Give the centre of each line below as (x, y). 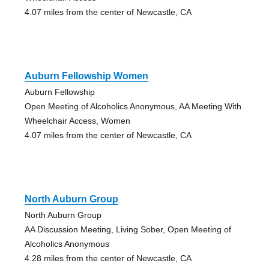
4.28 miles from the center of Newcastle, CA (108, 258)
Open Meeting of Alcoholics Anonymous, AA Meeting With (133, 107)
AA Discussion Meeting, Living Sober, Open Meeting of (128, 230)
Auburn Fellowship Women (86, 76)
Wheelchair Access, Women (77, 121)
